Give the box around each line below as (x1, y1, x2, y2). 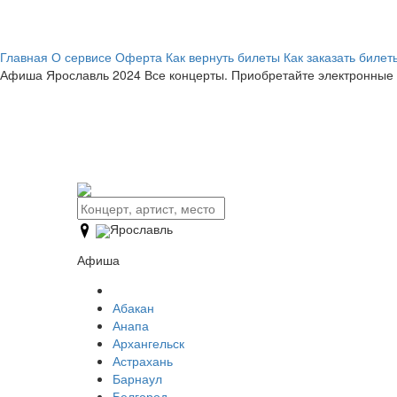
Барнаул (113, 370, 162, 388)
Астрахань (113, 352, 173, 370)
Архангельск (113, 334, 184, 353)
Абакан (113, 299, 154, 317)
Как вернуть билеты (166, 48, 280, 66)
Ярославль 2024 (46, 66, 141, 83)
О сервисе (51, 48, 112, 66)
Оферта (115, 48, 162, 66)
